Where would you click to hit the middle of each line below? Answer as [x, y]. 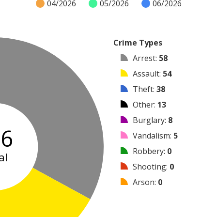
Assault [146, 74]
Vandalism [151, 136]
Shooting [149, 167]
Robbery [148, 151]
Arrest [144, 58]
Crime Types [138, 43]
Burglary [149, 120]
